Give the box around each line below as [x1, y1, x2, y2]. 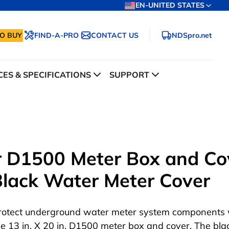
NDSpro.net [172, 30, 212, 40]
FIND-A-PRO [34, 30, 79, 40]
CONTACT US [91, 30, 139, 40]
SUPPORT [109, 70, 149, 80]
